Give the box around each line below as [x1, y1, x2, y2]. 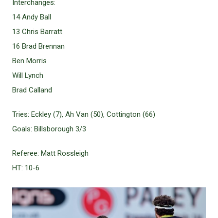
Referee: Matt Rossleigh [12, 149, 89, 158]
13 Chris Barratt [12, 27, 62, 36]
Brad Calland [12, 86, 52, 94]
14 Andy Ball [12, 13, 51, 21]
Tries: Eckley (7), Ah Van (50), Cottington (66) [12, 110, 155, 119]
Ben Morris [12, 56, 47, 65]
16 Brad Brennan [12, 42, 65, 51]
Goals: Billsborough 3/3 [12, 125, 86, 133]
